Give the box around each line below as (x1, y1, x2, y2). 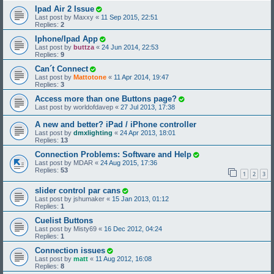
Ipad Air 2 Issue (35, 4, 94, 14)
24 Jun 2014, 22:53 (102, 43, 158, 51)
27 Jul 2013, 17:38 (120, 103, 175, 111)
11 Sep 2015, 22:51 (101, 13, 158, 21)
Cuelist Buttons (35, 215, 93, 225)
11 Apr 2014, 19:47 (114, 73, 169, 81)
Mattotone (73, 73, 106, 81)
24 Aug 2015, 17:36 (100, 159, 157, 167)
